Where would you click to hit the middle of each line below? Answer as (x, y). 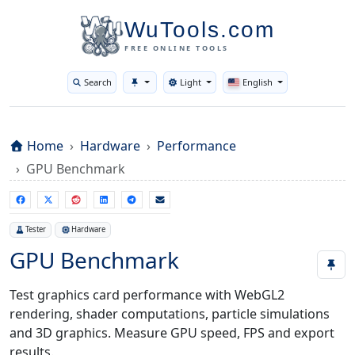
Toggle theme (217, 87)
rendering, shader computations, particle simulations (170, 314)
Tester (36, 230)
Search (98, 82)
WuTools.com (200, 30)
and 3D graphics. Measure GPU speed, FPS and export (172, 333)
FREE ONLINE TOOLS (177, 48)
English (257, 82)
